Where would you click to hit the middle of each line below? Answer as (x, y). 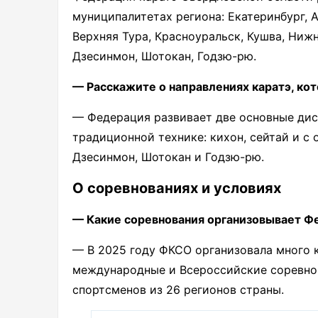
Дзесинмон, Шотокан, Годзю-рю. (164, 56)
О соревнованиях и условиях (177, 188)
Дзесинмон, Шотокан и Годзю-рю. (168, 157)
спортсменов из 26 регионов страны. (178, 290)
